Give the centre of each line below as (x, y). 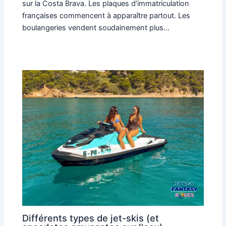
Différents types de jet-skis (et (91, 218)
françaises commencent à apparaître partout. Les (106, 15)
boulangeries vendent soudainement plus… (96, 27)
